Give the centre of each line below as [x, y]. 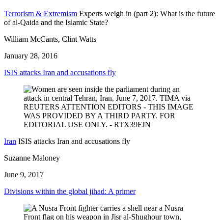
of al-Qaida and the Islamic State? [56, 23]
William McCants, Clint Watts [50, 39]
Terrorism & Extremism [41, 14]
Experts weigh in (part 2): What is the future [147, 14]
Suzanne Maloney [32, 158]
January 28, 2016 [31, 56]
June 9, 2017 [24, 175]
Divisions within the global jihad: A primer [70, 192]
